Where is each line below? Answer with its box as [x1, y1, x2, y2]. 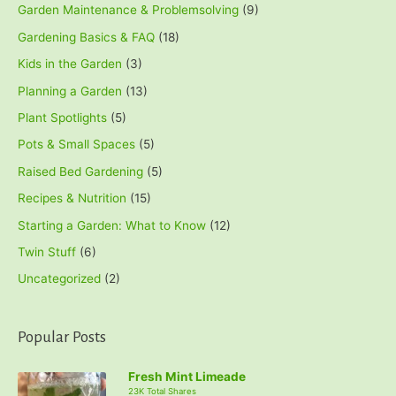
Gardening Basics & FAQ [18, 29, 155, 44]
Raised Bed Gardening [18, 164, 143, 179]
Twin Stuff [18, 245, 76, 260]
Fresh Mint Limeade [128, 369, 246, 384]
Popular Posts [18, 328, 106, 346]
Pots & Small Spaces [18, 137, 135, 152]
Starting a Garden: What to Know [18, 217, 206, 232]
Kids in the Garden [18, 57, 122, 72]
